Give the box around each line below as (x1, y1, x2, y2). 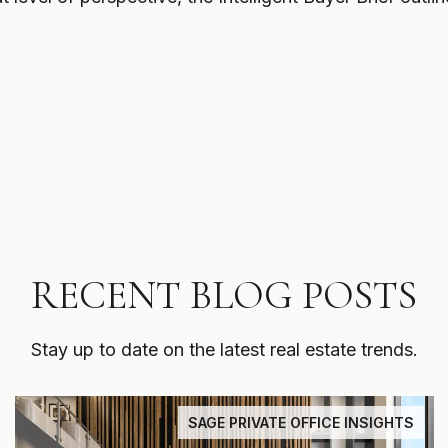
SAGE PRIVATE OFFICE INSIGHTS (188, 413, 414, 431)
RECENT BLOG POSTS (31, 270, 417, 319)
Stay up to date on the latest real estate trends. (30, 338, 418, 360)
